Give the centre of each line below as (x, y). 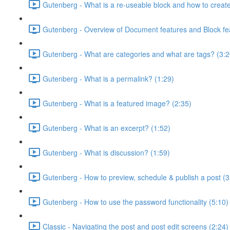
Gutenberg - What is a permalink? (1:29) (108, 78)
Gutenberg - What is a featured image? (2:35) (117, 103)
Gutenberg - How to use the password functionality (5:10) (136, 202)
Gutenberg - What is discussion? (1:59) (106, 152)
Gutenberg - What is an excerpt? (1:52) (107, 128)
